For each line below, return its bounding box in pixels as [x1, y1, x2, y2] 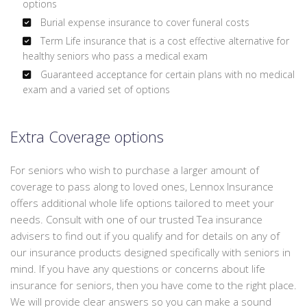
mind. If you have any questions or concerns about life [10, 262, 265, 276]
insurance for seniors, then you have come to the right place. [10, 278, 297, 293]
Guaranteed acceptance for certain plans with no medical [37, 68, 295, 82]
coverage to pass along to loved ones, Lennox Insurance [10, 180, 273, 194]
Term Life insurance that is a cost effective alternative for [37, 34, 289, 48]
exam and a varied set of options [22, 83, 170, 97]
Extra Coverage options [10, 126, 164, 147]
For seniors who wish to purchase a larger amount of [10, 163, 259, 177]
